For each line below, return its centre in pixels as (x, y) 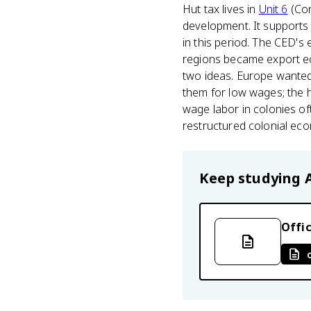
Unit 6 (273, 9)
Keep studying (252, 178)
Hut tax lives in (221, 9)
